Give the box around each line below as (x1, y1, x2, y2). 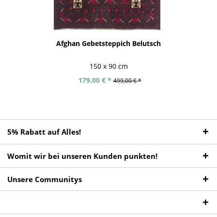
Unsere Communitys (7, 174, 82, 185)
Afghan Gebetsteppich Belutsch (56, 39, 161, 48)
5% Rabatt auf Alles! (7, 127, 81, 137)
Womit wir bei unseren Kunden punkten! (7, 151, 157, 161)
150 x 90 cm (89, 61, 128, 71)
